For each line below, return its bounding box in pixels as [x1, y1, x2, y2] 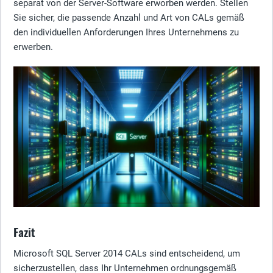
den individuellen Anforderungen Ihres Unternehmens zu [13, 26, 239, 38]
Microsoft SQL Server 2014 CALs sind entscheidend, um [13, 247, 240, 259]
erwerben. [13, 41, 53, 52]
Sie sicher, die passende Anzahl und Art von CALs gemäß [13, 12, 244, 23]
